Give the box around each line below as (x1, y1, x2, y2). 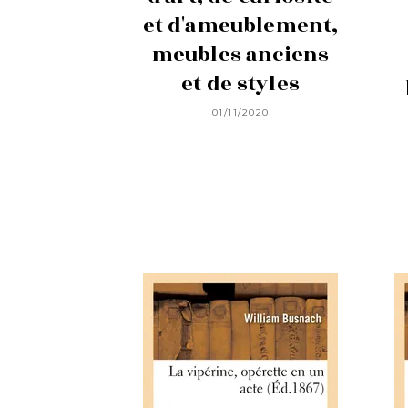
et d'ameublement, (142, 9, 339, 41)
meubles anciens (151, 38, 330, 70)
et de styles (181, 67, 300, 99)
